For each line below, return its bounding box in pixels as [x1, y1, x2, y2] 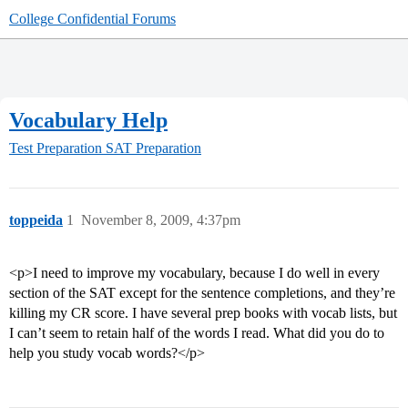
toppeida [9, 212, 63, 229]
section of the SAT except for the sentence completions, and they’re [9, 285, 395, 301]
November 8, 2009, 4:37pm [81, 212, 240, 229]
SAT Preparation [106, 140, 201, 157]
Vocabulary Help [9, 107, 168, 132]
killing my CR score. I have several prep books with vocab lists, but [9, 305, 397, 321]
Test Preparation [9, 140, 102, 157]
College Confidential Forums [9, 11, 176, 26]
